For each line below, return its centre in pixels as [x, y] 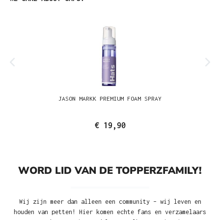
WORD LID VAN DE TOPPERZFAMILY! [110, 170]
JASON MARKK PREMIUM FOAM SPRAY [110, 98]
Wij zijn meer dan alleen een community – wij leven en [110, 201]
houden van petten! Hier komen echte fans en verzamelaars [110, 212]
